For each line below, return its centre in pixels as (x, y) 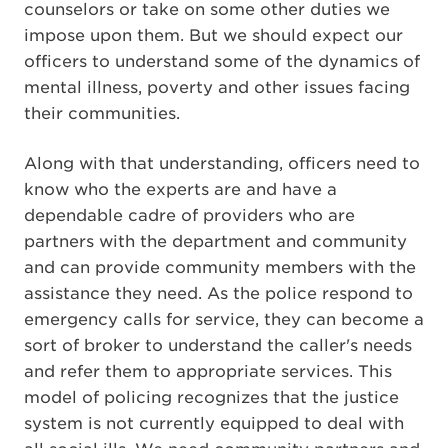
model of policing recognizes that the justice (211, 397)
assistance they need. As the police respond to (218, 293)
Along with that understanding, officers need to (222, 163)
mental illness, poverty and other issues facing (217, 87)
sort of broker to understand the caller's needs (218, 345)
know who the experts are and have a (180, 189)
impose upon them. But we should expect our (213, 35)
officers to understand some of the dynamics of (222, 61)
